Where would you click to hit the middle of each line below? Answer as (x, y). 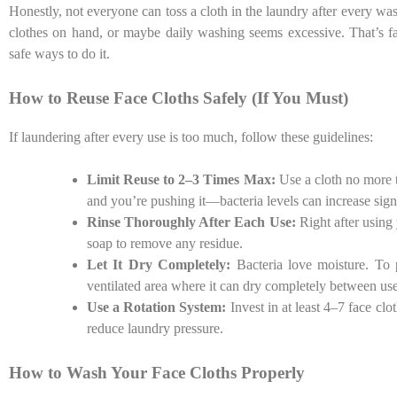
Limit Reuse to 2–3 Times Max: (183, 180)
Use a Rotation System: (157, 307)
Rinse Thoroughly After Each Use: (191, 222)
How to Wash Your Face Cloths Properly (157, 373)
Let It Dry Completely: (162, 265)
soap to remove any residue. (165, 244)
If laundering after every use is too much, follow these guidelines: (191, 137)
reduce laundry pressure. (155, 329)
